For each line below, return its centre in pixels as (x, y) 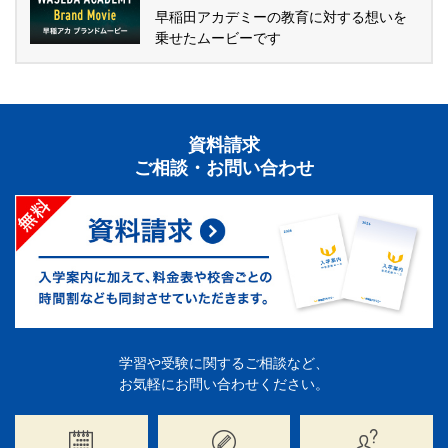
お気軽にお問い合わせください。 (224, 383)
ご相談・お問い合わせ (224, 167)
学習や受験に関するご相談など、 (224, 362)
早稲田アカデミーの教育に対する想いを (281, 16)
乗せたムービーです (218, 37)
